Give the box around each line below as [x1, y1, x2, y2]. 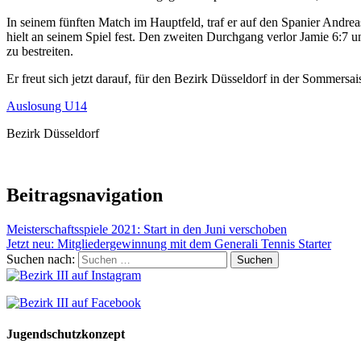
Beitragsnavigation [6, 184, 163, 205]
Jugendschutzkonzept [6, 326, 125, 341]
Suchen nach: [6, 251, 75, 266]
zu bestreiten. [6, 44, 73, 58]
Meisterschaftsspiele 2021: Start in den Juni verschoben [6, 222, 287, 236]
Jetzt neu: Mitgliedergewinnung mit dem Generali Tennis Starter [6, 236, 331, 251]
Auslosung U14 [6, 98, 87, 113]
